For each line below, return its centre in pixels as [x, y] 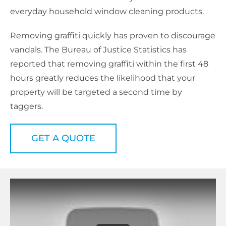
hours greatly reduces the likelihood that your [103, 78]
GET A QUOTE [63, 138]
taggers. [26, 106]
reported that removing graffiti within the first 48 [109, 64]
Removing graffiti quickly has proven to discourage [113, 35]
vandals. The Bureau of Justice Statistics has [98, 49]
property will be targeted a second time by [96, 92]
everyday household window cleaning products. [107, 11]
